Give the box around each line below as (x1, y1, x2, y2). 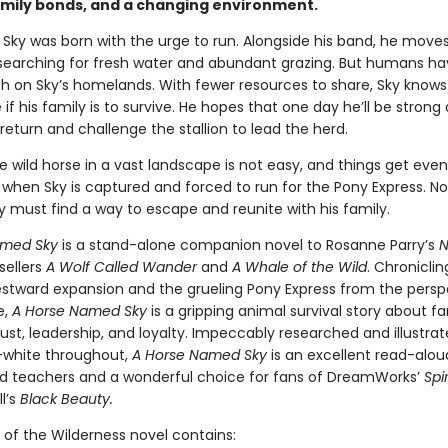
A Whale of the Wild (227, 257, 367, 277)
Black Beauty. (19, 389, 113, 409)
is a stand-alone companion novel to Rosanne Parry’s (57, 235, 439, 255)
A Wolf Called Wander (45, 257, 201, 277)
